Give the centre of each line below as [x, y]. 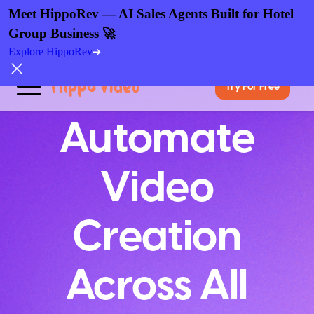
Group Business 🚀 [62, 33]
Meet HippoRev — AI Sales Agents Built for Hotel [151, 14]
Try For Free [253, 87]
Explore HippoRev [50, 52]
